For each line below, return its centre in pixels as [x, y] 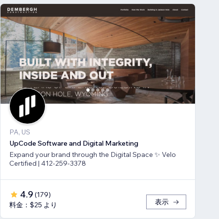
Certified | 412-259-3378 [48, 164]
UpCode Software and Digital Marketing [74, 143]
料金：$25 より [33, 205]
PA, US [20, 132]
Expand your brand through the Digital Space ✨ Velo [93, 155]
